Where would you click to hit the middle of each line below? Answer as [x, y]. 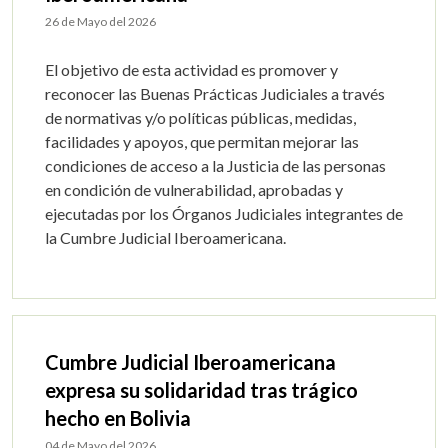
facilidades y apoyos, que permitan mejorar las [202, 141]
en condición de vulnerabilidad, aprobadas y [194, 189]
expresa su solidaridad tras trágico [201, 390]
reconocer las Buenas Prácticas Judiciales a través [215, 93]
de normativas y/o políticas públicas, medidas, [200, 117]
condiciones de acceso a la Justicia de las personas [215, 165]
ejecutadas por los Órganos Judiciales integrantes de [224, 213]
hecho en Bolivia [118, 418]
